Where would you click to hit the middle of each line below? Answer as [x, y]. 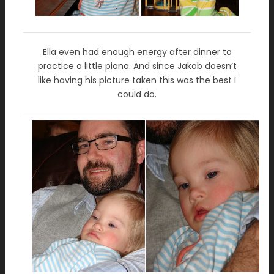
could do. [137, 94]
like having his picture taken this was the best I [137, 80]
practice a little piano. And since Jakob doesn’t [137, 66]
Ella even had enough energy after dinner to [137, 52]
